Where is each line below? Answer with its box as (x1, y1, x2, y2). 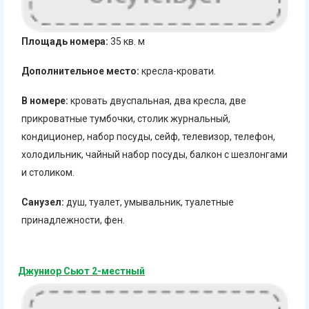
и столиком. (21, 167, 74, 178)
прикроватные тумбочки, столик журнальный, (21, 113, 230, 124)
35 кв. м (108, 36, 145, 47)
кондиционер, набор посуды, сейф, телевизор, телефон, (21, 131, 275, 142)
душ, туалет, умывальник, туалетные (64, 197, 234, 208)
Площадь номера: (21, 36, 108, 47)
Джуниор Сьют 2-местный (18, 266, 145, 277)
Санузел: (21, 197, 64, 208)
